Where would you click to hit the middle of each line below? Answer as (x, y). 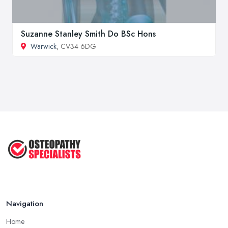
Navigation (25, 203)
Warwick (44, 46)
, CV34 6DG (76, 46)
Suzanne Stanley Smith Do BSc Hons (88, 34)
